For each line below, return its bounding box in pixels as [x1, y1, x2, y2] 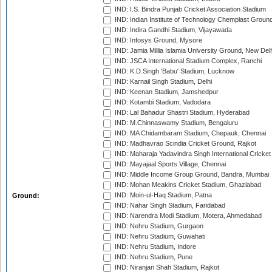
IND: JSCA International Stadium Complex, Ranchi [113, 57, 262, 65]
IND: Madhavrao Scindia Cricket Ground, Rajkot [113, 140, 256, 148]
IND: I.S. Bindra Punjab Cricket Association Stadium [113, 5, 266, 13]
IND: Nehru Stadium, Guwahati [113, 233, 205, 240]
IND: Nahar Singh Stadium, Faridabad [113, 202, 225, 209]
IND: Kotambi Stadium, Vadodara [113, 98, 211, 106]
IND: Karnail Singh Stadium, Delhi [113, 78, 212, 86]
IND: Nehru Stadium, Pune [113, 253, 192, 261]
